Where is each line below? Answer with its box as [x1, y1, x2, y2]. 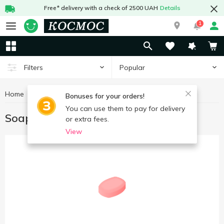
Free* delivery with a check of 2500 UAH [43, 4, 158, 11]
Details [159, 4, 180, 11]
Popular [119, 62, 145, 72]
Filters [24, 63, 43, 72]
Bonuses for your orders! [65, 91, 144, 100]
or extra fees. [65, 114, 109, 123]
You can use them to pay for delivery [65, 104, 185, 113]
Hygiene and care [36, 89, 94, 98]
